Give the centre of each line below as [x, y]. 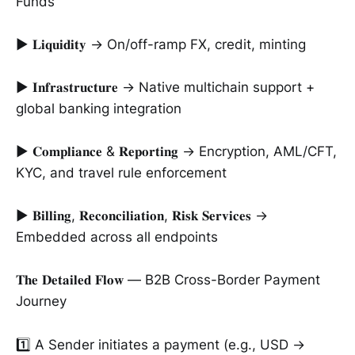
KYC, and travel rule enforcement [121, 173]
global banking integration [99, 108]
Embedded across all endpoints [117, 237]
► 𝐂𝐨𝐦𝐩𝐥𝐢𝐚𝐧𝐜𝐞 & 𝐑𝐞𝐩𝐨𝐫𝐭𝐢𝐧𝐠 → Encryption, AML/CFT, [176, 152]
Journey [41, 302]
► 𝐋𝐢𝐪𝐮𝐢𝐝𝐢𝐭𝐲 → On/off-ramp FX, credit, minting [161, 44]
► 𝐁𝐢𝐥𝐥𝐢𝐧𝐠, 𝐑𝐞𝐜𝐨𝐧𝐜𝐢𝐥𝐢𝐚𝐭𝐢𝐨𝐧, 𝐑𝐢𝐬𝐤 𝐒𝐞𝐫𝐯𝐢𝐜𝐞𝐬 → [142, 216]
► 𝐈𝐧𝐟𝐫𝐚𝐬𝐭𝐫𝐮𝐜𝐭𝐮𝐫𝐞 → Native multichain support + [165, 87]
